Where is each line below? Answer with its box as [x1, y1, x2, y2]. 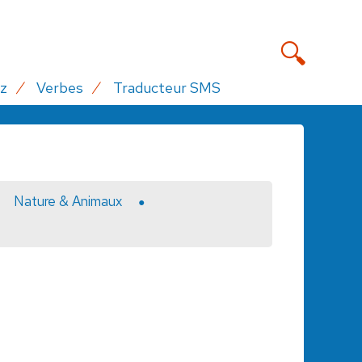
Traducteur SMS [112, 77, 221, 98]
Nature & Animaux [13, 192, 122, 210]
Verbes [36, 77, 84, 98]
